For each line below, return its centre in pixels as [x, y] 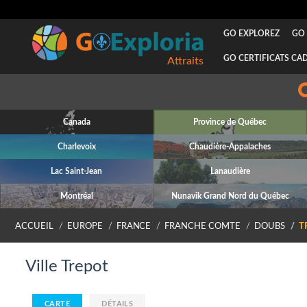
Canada [76, 122]
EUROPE [85, 226]
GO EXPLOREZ [251, 34]
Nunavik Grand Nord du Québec [230, 196]
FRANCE [134, 226]
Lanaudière [230, 171]
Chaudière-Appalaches [230, 147]
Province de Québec [230, 122]
